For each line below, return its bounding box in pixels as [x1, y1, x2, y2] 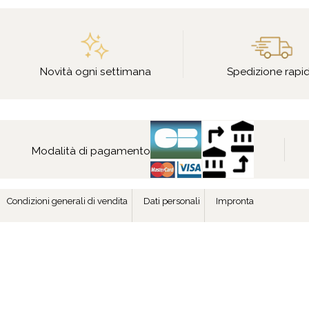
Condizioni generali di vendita [7, 196, 128, 207]
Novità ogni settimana [39, 64, 151, 78]
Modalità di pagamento [31, 144, 151, 158]
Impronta [216, 196, 254, 207]
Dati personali [143, 196, 200, 207]
